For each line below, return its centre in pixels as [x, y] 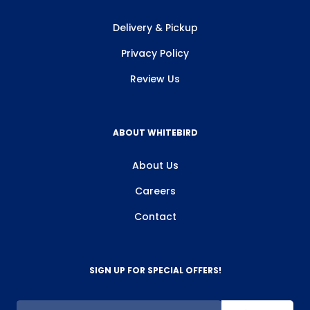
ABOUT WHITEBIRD [155, 133]
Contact [155, 217]
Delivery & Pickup [155, 28]
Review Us [155, 79]
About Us [155, 165]
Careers [155, 191]
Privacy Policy [155, 53]
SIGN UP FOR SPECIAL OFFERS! [155, 270]
